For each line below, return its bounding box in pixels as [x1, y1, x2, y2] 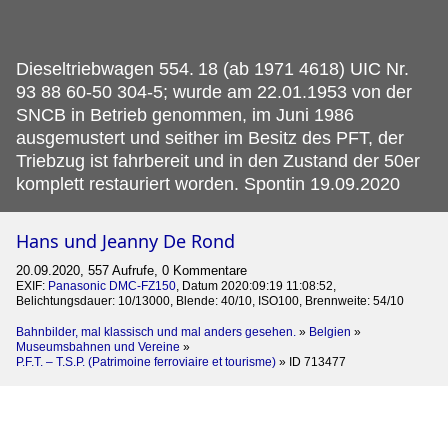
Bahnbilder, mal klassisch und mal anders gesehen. [16, 324, 296, 339]
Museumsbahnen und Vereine [16, 339, 180, 354]
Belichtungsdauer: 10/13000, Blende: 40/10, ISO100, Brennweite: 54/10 [16, 293, 404, 308]
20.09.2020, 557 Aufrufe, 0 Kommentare [16, 262, 247, 278]
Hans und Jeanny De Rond [16, 228, 235, 253]
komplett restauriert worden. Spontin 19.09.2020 [16, 173, 400, 194]
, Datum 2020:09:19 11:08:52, [176, 278, 336, 293]
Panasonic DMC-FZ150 [48, 278, 176, 293]
